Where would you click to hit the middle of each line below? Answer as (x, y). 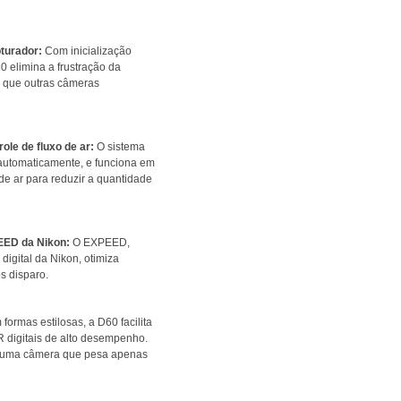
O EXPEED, (100, 243)
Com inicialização (87, 51)
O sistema (119, 147)
